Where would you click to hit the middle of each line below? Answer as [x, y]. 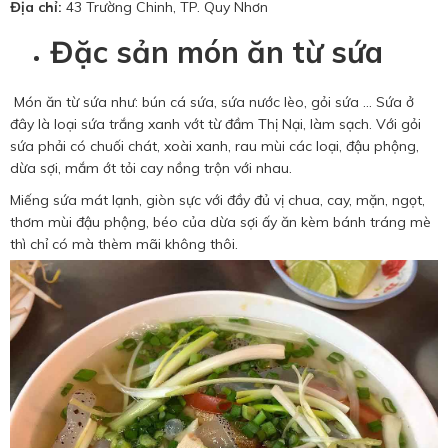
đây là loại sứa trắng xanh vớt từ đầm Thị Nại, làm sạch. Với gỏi [215, 124]
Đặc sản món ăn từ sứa [216, 52]
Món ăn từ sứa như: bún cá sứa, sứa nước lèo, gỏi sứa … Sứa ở [212, 102]
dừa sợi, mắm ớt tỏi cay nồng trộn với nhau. [151, 168]
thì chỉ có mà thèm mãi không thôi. [124, 244]
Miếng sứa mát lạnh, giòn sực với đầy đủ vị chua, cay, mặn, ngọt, [217, 200]
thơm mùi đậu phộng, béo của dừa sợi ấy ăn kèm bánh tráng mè [220, 222]
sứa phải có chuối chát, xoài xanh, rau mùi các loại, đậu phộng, [214, 146]
